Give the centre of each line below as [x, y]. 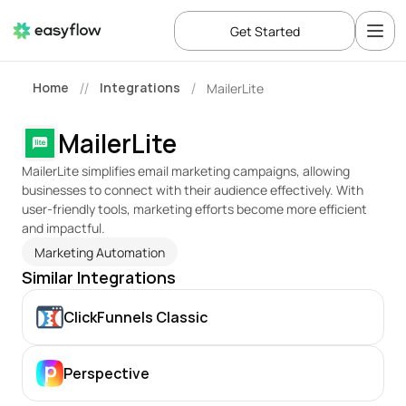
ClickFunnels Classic [135, 317]
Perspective [106, 373]
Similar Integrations [99, 277]
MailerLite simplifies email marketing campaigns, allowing [186, 171]
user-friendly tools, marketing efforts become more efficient [194, 209]
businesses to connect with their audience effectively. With [193, 190]
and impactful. [63, 228]
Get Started [265, 31]
